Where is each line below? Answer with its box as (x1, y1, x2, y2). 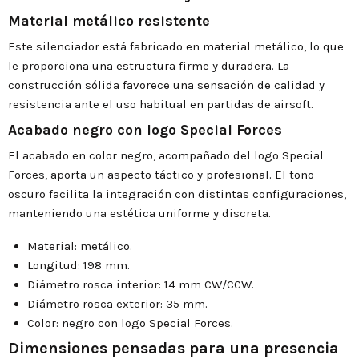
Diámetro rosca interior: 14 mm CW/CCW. (27, 277, 254, 292)
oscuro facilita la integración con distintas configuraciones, (8, 187, 346, 202)
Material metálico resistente (8, 11, 210, 30)
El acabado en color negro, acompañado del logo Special (8, 148, 324, 163)
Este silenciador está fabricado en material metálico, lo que (8, 38, 344, 54)
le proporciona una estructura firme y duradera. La (8, 58, 289, 73)
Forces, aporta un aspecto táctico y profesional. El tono (8, 167, 314, 183)
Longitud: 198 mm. (27, 258, 130, 273)
